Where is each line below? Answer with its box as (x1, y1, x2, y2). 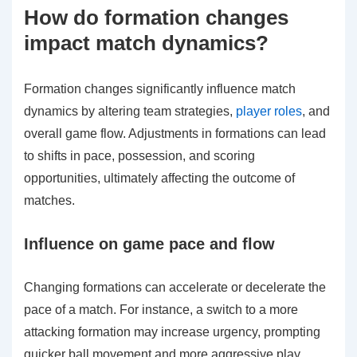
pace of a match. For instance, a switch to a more (24, 303, 298, 317)
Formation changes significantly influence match (24, 82, 296, 96)
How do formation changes (24, 6, 288, 30)
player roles (236, 104, 302, 119)
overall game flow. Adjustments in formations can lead (24, 127, 326, 141)
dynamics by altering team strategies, (24, 104, 236, 119)
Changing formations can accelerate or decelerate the (24, 280, 326, 295)
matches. (24, 194, 75, 208)
